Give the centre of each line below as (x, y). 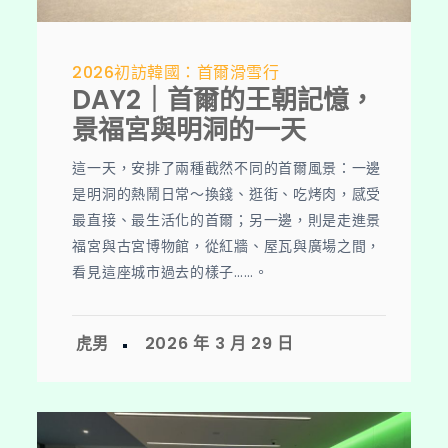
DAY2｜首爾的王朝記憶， (224, 99)
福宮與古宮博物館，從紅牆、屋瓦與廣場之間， (227, 245)
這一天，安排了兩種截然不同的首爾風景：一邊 (227, 167)
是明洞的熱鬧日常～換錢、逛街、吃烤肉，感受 (227, 193)
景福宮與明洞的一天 (189, 129)
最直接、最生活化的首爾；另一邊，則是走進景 (227, 219)
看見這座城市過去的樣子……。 (170, 271)
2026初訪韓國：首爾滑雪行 (176, 72)
